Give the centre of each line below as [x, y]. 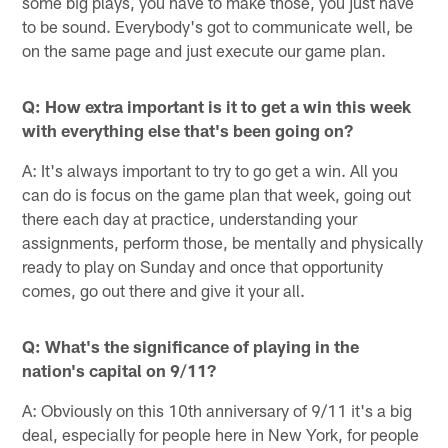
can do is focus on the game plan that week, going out [217, 193]
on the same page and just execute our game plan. [204, 49]
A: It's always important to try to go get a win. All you [210, 169]
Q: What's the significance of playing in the [191, 345]
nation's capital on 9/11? [119, 369]
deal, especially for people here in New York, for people [221, 433]
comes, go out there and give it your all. [164, 289]
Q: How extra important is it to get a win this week [217, 105]
